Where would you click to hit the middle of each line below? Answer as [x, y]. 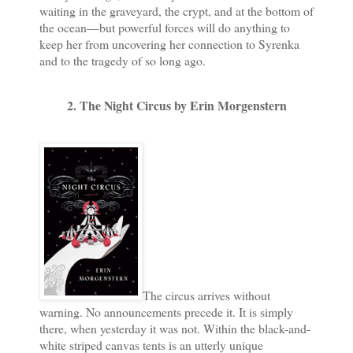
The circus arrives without [206, 295]
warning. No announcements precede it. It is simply [166, 312]
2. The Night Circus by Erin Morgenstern [176, 106]
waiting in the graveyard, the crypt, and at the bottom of [176, 11]
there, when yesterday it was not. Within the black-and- [175, 329]
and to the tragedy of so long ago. [123, 61]
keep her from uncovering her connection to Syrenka [169, 44]
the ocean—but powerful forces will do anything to [165, 28]
